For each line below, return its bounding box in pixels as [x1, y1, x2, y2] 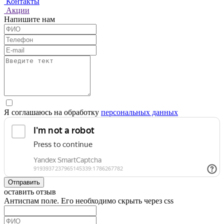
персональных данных [101, 107, 178, 116]
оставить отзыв [4, 187, 56, 196]
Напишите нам [4, 14, 55, 23]
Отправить [8, 178, 40, 186]
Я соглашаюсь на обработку [4, 107, 101, 116]
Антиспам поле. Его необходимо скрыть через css [4, 196, 173, 205]
